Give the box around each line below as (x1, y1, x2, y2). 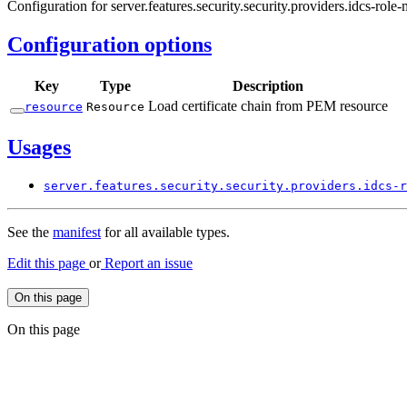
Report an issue (101, 255, 193, 272)
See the (7, 224, 53, 241)
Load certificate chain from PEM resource (148, 97, 388, 114)
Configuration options (7, 32, 212, 56)
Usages (7, 134, 71, 159)
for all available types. (101, 224, 230, 241)
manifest (53, 224, 101, 241)
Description (233, 77, 303, 94)
